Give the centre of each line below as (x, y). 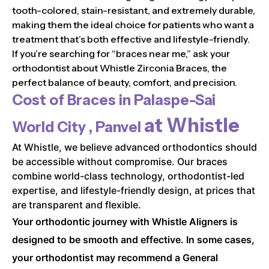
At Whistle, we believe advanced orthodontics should (134, 147)
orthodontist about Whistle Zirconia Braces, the (119, 68)
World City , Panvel (78, 127)
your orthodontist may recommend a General (115, 257)
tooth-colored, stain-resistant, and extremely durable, (134, 10)
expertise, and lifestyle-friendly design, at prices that (134, 190)
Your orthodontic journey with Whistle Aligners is (125, 221)
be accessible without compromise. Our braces (120, 161)
